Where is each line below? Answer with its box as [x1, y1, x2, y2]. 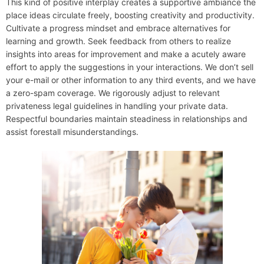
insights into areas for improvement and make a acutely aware [6, 49, 246, 59]
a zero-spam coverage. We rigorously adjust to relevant [6, 88, 220, 98]
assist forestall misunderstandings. [6, 127, 138, 137]
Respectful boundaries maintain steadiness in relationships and [6, 114, 247, 124]
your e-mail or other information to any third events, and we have [6, 75, 256, 85]
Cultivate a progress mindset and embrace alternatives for [6, 23, 230, 33]
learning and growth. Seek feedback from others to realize [6, 36, 231, 46]
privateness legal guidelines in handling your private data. [6, 101, 228, 111]
